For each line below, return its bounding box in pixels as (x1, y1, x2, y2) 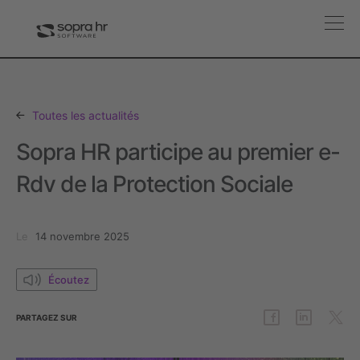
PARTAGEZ (16, 313, 60, 322)
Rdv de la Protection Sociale (16, 170, 292, 198)
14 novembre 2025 (35, 230, 129, 243)
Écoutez (48, 272, 89, 286)
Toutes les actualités (29, 108, 139, 122)
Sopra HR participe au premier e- (16, 138, 340, 166)
